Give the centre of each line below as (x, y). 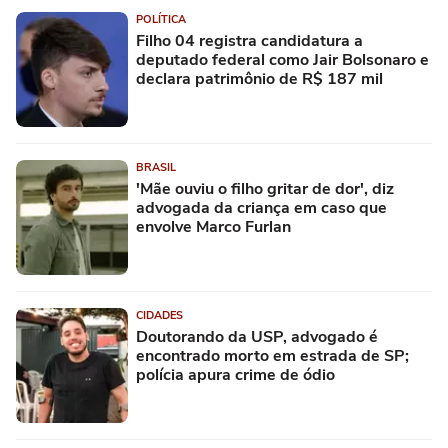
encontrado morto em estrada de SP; (272, 356)
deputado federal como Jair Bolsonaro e (282, 60)
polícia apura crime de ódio (235, 375)
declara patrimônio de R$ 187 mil (259, 79)
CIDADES (159, 316)
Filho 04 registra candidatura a (249, 41)
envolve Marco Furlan (213, 227)
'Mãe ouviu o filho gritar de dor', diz (265, 189)
